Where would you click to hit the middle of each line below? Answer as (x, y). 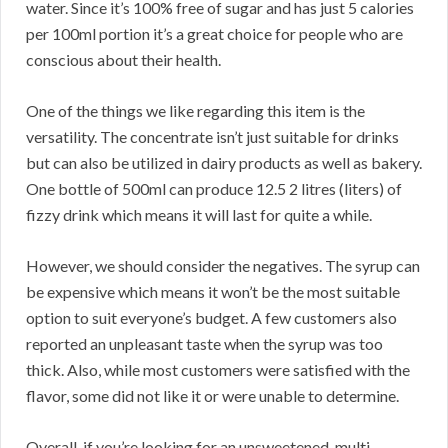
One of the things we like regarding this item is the (195, 111)
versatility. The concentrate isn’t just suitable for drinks (212, 137)
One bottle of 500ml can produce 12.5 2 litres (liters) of (214, 189)
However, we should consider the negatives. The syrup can (223, 266)
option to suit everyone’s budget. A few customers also (211, 318)
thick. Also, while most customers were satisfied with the (218, 370)
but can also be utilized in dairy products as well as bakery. (224, 163)
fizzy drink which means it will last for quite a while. (199, 215)
